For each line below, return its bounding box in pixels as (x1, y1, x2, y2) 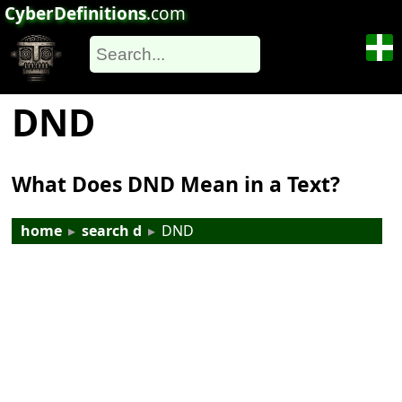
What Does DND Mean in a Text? (12, 170, 341, 199)
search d (82, 221, 143, 241)
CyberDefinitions (4, 2, 146, 25)
